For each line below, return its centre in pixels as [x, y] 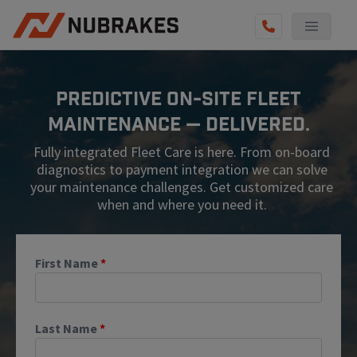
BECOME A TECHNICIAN [74, 129]
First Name [67, 263]
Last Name [66, 329]
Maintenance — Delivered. [178, 125]
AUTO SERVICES [56, 66]
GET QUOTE [45, 161]
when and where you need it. [182, 205]
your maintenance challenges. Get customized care [182, 187]
